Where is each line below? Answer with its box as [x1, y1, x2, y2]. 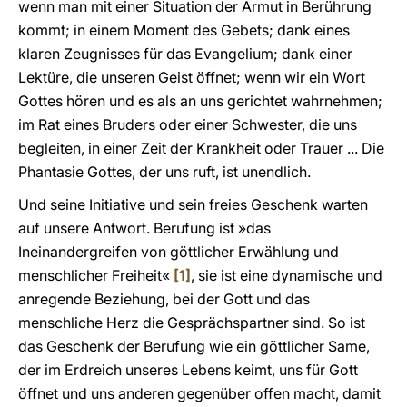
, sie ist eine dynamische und [191, 266, 382, 284]
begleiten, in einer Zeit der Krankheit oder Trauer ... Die [18, 139, 384, 157]
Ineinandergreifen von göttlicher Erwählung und [18, 243, 339, 261]
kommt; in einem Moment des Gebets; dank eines [18, 21, 350, 39]
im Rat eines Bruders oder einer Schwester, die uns [18, 115, 357, 134]
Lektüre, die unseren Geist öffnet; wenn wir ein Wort [18, 68, 365, 86]
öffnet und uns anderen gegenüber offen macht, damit [18, 384, 381, 402]
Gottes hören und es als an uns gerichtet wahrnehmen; [18, 92, 382, 110]
